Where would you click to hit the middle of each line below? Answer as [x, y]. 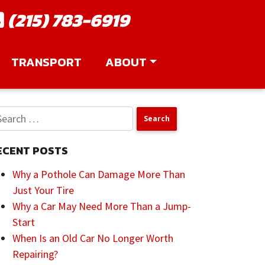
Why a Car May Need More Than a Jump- [102, 206]
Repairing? [35, 254]
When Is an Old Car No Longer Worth [93, 238]
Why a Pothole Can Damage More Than [99, 174]
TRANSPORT [47, 62]
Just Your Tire [43, 190]
